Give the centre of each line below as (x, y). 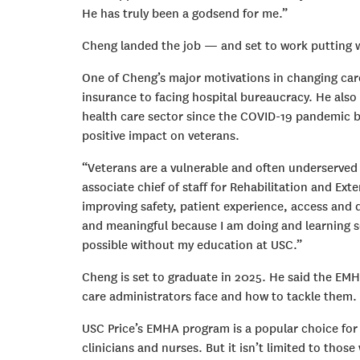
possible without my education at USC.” (192, 245)
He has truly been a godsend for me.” (185, 13)
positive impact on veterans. (161, 135)
